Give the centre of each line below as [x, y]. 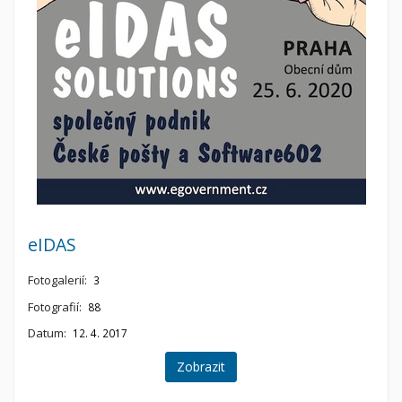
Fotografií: [55, 306]
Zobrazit [201, 366]
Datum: [47, 333]
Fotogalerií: [57, 280]
